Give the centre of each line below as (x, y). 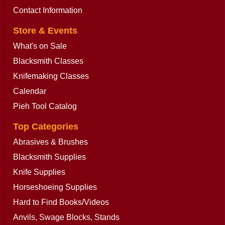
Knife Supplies (39, 172)
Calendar (30, 91)
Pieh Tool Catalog (45, 106)
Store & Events (45, 31)
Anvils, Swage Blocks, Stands (66, 217)
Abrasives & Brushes (50, 142)
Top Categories (46, 127)
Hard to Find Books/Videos (61, 202)
